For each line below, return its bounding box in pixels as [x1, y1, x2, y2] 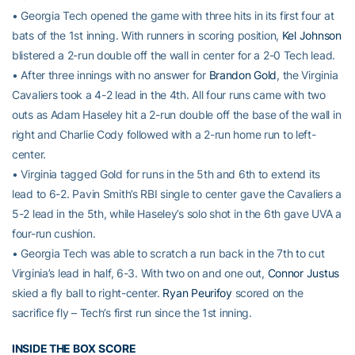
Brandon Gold [208, 67, 277, 82]
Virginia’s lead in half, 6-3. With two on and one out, [12, 265, 268, 280]
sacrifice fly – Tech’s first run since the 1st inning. [12, 305, 252, 319]
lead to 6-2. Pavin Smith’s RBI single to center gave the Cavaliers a [12, 186, 342, 200]
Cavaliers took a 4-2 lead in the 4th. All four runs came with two [12, 87, 326, 101]
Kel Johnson [281, 28, 342, 42]
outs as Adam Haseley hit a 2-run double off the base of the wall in [12, 107, 342, 121]
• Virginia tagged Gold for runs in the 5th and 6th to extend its [12, 166, 321, 181]
